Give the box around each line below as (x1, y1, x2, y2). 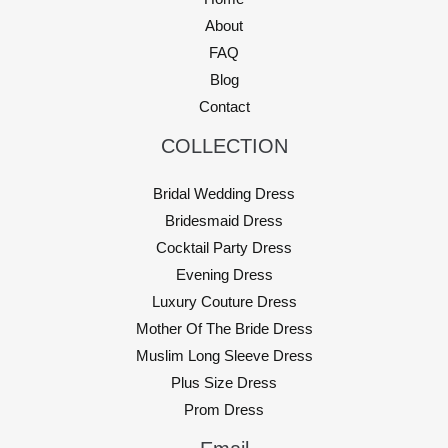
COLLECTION (160, 135, 288, 158)
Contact (198, 99, 250, 116)
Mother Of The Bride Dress (135, 321, 313, 338)
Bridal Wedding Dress (153, 186, 295, 203)
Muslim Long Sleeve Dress (135, 348, 313, 365)
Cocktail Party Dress (156, 240, 292, 257)
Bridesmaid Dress (165, 213, 283, 230)
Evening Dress (175, 267, 273, 284)
